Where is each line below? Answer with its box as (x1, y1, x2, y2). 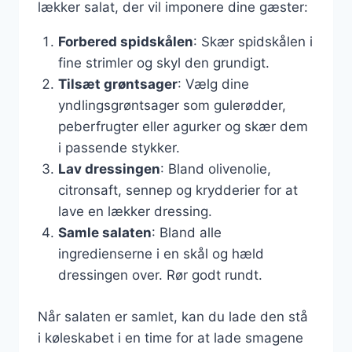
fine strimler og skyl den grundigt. (57, 55, 269, 71)
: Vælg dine (177, 76, 249, 92)
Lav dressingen (57, 161, 160, 177)
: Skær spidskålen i (192, 34, 313, 49)
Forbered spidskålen (57, 34, 193, 49)
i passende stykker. (57, 140, 180, 156)
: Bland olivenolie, (159, 161, 271, 177)
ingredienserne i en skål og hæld (57, 246, 264, 262)
